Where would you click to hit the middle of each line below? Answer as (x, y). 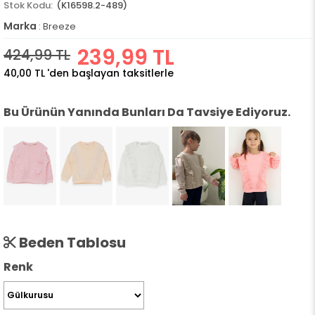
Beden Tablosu (71, 243)
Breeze (59, 26)
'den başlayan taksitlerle (110, 73)
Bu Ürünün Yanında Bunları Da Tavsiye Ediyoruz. (147, 112)
